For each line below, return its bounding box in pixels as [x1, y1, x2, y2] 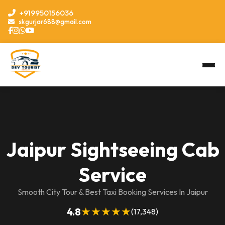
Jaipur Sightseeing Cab [6, 137, 219, 162]
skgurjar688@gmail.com [17, 18, 91, 26]
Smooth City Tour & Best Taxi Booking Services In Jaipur [17, 187, 208, 197]
